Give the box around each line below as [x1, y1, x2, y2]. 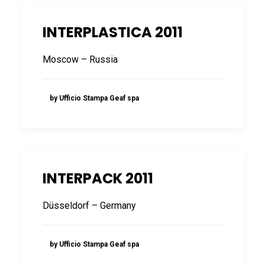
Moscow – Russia [43, 54, 120, 65]
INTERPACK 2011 [43, 169, 153, 188]
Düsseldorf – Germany [43, 200, 138, 211]
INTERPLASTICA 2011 [43, 22, 183, 42]
